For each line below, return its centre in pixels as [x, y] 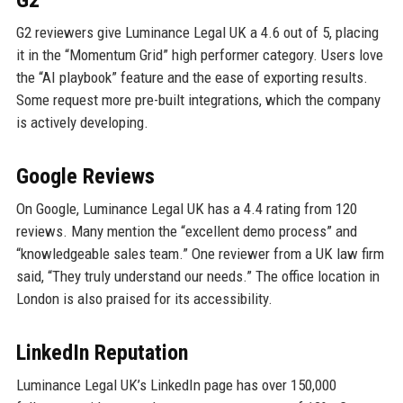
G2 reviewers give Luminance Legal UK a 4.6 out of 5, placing [197, 33]
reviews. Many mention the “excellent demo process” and [186, 232]
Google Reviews [85, 177]
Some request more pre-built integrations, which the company [198, 100]
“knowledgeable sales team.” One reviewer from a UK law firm [200, 254]
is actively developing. [82, 123]
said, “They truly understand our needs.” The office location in [197, 277]
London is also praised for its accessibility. [144, 299]
